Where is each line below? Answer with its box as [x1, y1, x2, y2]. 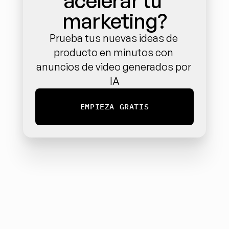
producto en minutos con [54, 46, 173, 59]
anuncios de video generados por [36, 60, 191, 73]
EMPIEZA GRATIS [80, 102, 149, 111]
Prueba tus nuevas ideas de [49, 32, 178, 44]
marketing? [62, 8, 167, 34]
